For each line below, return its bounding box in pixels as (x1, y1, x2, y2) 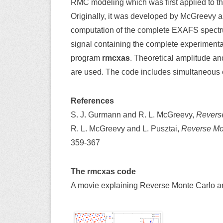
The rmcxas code (71, 167, 136, 176)
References (71, 96, 114, 105)
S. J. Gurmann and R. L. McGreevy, (71, 110, 196, 119)
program (71, 53, 102, 62)
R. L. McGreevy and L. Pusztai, (71, 124, 181, 133)
